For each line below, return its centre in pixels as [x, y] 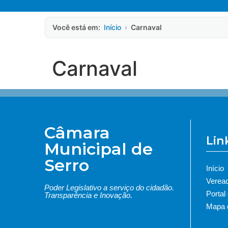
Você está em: [76, 27]
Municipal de [99, 149]
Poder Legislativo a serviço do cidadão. [109, 188]
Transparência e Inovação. [89, 195]
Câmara [77, 133]
